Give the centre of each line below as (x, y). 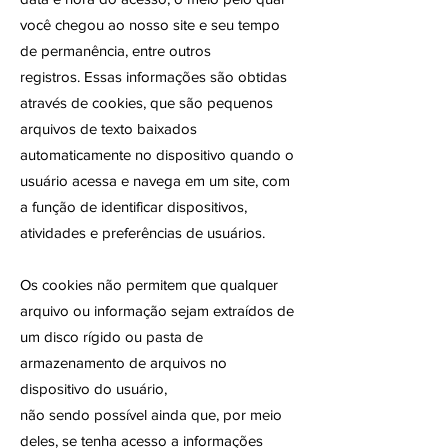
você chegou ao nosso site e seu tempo (150, 24)
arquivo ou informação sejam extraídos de (157, 310)
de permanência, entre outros (115, 50)
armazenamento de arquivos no (123, 362)
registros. (52, 76)
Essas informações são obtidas (185, 76)
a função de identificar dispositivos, (133, 206)
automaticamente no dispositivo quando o (157, 154)
